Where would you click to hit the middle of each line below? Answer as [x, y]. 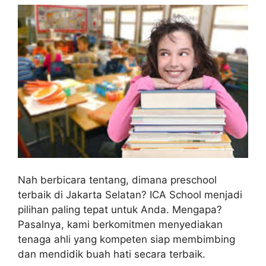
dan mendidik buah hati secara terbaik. [112, 254]
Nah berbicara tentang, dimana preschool [117, 180]
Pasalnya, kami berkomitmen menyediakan [120, 225]
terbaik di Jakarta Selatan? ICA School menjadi [130, 195]
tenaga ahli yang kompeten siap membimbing [126, 240]
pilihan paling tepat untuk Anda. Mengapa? [120, 210]
